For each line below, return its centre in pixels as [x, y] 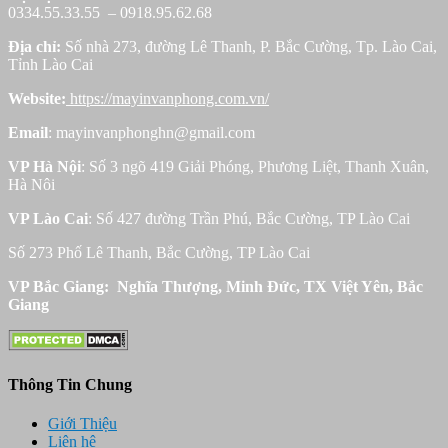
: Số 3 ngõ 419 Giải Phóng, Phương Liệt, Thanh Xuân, [255, 166]
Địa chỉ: [34, 46]
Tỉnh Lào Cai [50, 64]
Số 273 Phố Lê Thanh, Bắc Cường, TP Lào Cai [159, 252]
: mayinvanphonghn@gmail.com [151, 132]
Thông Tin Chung [70, 384]
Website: [37, 98]
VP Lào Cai [48, 218]
